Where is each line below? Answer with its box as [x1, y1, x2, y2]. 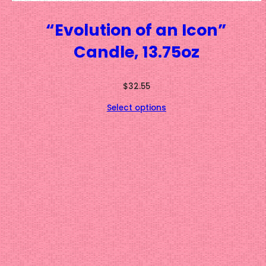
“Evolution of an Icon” [46, 19, 227, 42]
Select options [106, 102, 166, 114]
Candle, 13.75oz [73, 41, 199, 64]
